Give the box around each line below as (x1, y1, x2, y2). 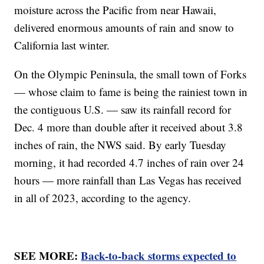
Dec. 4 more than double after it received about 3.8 (14, 119, 243, 134)
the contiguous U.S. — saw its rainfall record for (14, 101, 232, 117)
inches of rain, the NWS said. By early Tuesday (14, 137, 227, 152)
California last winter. (14, 37, 110, 52)
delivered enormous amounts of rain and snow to (14, 19, 235, 35)
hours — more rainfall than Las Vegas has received (14, 172, 242, 187)
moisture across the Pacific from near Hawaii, (14, 2, 217, 17)
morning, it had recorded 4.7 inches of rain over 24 (14, 154, 245, 170)
